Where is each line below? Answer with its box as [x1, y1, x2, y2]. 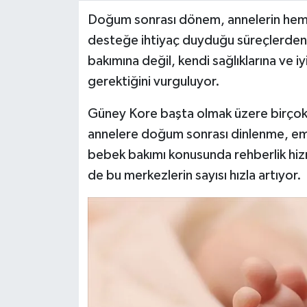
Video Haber [36, 26, 108, 38]
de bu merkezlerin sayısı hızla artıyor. [87, 168, 302, 182]
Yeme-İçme [36, 96, 101, 108]
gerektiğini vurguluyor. [87, 74, 220, 88]
